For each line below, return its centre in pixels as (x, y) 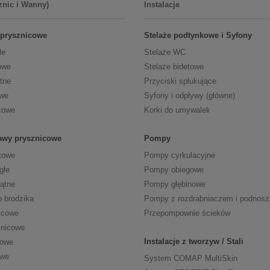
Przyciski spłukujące (180, 81)
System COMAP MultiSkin (191, 259)
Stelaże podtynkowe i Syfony (198, 36)
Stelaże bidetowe (174, 67)
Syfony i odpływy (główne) (190, 96)
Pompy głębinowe (175, 184)
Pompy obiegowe (174, 170)
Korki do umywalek (177, 110)
